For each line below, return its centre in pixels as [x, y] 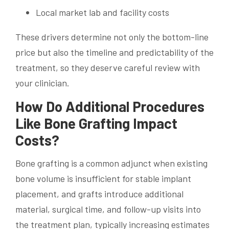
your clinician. [42, 83]
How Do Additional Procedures [110, 106]
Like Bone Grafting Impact [96, 123]
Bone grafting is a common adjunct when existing [111, 163]
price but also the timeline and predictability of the [114, 52]
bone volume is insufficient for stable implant [103, 178]
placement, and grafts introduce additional [99, 193]
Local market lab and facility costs [102, 12]
